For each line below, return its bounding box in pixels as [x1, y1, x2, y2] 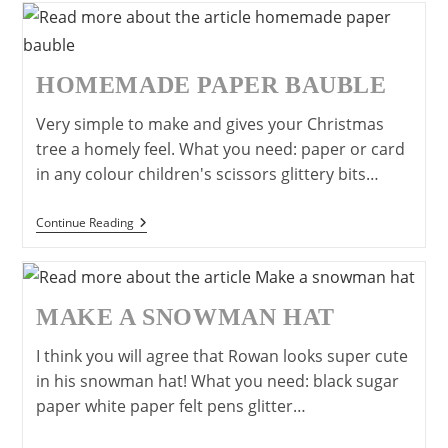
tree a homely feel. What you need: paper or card [35, 137, 405, 160]
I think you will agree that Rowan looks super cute [35, 345, 408, 368]
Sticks [132, 17, 171, 37]
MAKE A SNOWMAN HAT [35, 304, 335, 331]
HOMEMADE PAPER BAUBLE [35, 71, 387, 98]
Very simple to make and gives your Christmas [35, 112, 384, 135]
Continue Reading [35, 213, 134, 231]
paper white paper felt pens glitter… [35, 395, 306, 418]
